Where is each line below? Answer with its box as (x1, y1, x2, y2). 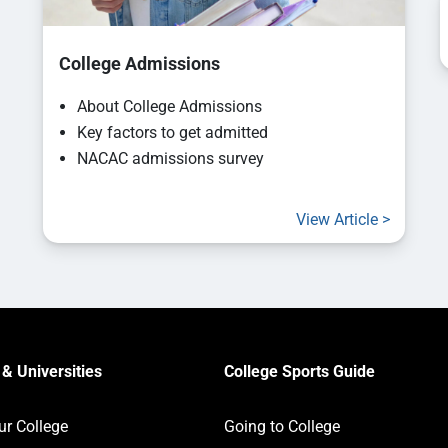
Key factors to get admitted (77, 123, 269, 143)
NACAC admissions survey (77, 149, 265, 169)
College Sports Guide (224, 362, 375, 382)
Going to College (224, 417, 340, 437)
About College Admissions (77, 97, 263, 117)
